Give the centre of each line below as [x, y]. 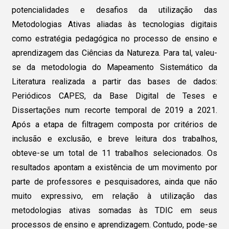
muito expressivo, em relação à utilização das [114, 196]
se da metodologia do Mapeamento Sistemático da [114, 67]
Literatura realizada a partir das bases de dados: [114, 81]
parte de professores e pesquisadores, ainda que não [114, 181]
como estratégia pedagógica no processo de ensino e [114, 38]
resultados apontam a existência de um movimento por [114, 167]
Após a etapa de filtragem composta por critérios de [114, 124]
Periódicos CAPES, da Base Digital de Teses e [114, 96]
